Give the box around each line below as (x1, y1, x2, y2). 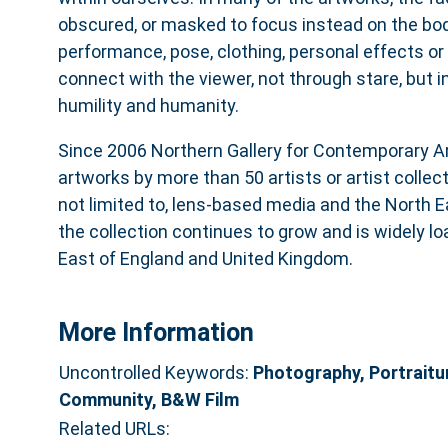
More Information (57, 318, 254, 348)
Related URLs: (58, 417, 170, 439)
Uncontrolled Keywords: (58, 361, 253, 383)
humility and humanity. (57, 94, 239, 116)
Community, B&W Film (58, 388, 239, 410)
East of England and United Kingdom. (57, 247, 353, 269)
